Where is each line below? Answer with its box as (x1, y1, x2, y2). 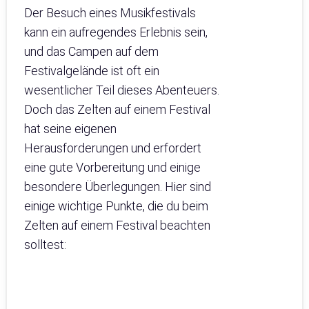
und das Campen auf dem (24, 43, 159, 59)
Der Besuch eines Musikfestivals (24, 5, 196, 20)
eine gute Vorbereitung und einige (24, 159, 201, 175)
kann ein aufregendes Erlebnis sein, (24, 24, 208, 39)
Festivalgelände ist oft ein (24, 63, 159, 78)
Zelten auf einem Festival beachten (24, 217, 210, 232)
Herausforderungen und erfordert (24, 140, 201, 155)
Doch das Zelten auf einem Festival (24, 101, 210, 117)
